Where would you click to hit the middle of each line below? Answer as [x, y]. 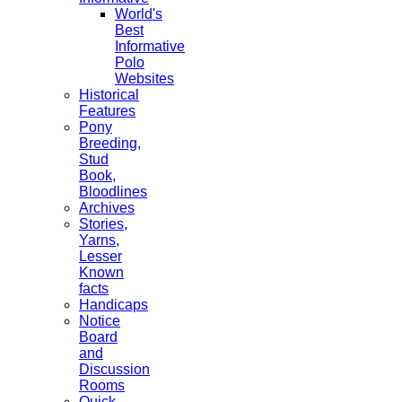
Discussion [114, 369]
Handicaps [114, 304]
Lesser [100, 256]
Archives [107, 207]
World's [139, 13]
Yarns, [99, 240]
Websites [144, 78]
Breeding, [110, 143]
